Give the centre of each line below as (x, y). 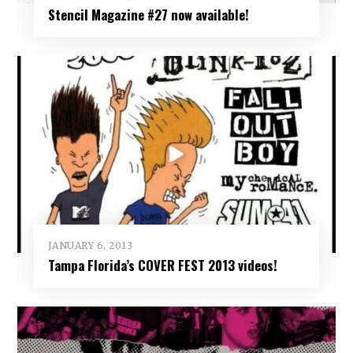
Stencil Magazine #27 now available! (148, 15)
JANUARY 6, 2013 (90, 246)
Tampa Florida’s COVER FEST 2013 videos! (162, 265)
